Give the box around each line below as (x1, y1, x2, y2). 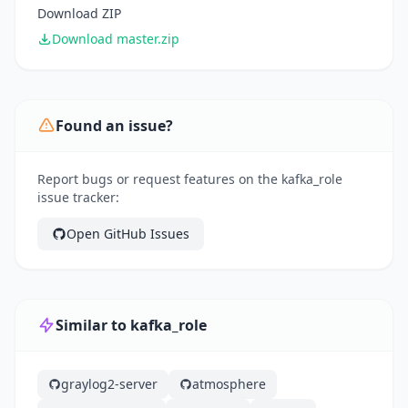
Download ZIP (37, 5, 121, 23)
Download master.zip (52, 30, 179, 48)
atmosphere (192, 375, 266, 393)
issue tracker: (37, 189, 119, 207)
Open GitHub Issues (66, 225, 189, 243)
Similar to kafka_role (56, 315, 207, 336)
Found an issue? (56, 116, 173, 137)
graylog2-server (61, 375, 158, 393)
